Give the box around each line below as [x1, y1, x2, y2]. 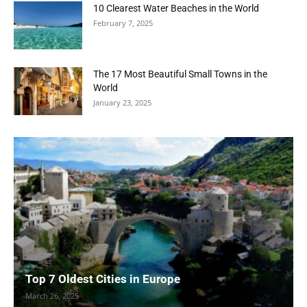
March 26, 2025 [25, 291, 79, 302]
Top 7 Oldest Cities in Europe [25, 272, 180, 286]
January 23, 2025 [93, 97, 151, 108]
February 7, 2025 [93, 17, 153, 28]
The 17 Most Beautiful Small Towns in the [93, 68, 267, 79]
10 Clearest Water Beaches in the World [93, 2, 259, 14]
